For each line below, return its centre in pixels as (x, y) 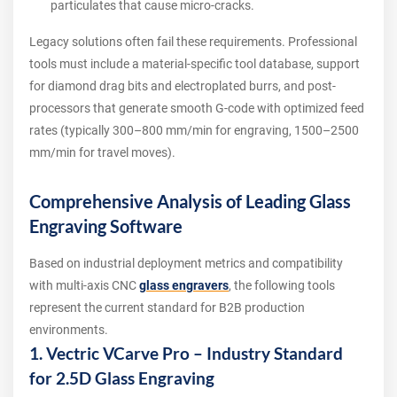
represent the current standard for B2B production (167, 307)
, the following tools (282, 285)
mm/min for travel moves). (102, 152)
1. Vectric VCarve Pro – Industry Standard (186, 354)
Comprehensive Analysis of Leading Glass (190, 201)
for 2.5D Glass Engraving (122, 378)
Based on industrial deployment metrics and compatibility (186, 263)
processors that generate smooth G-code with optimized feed (197, 108)
